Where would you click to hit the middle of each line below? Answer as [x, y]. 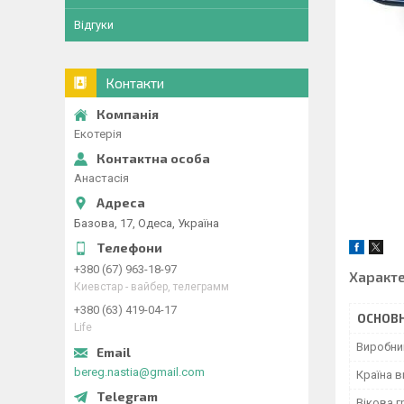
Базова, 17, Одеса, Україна [147, 223]
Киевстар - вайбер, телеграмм [151, 286]
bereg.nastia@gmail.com [139, 372]
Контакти [135, 83]
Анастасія [101, 178]
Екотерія [98, 134]
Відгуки [94, 25]
